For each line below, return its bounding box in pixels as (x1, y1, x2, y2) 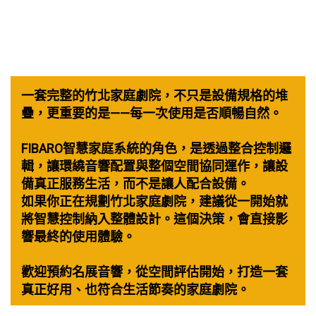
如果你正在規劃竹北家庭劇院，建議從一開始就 (21, 193, 288, 209)
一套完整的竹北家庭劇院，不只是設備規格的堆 (21, 87, 288, 103)
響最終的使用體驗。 (21, 229, 135, 244)
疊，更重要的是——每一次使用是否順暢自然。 (21, 105, 282, 121)
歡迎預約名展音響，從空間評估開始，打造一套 (21, 264, 288, 279)
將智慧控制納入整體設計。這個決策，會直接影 (21, 211, 288, 226)
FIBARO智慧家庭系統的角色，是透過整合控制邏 (21, 140, 291, 156)
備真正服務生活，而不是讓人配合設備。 (21, 176, 250, 191)
